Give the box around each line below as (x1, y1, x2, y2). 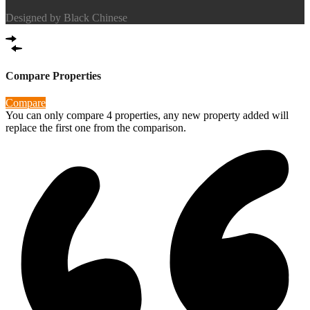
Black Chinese (64, 12, 127, 24)
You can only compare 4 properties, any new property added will (6, 109, 289, 122)
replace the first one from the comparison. (6, 122, 186, 134)
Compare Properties (6, 69, 101, 82)
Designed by (6, 12, 64, 24)
